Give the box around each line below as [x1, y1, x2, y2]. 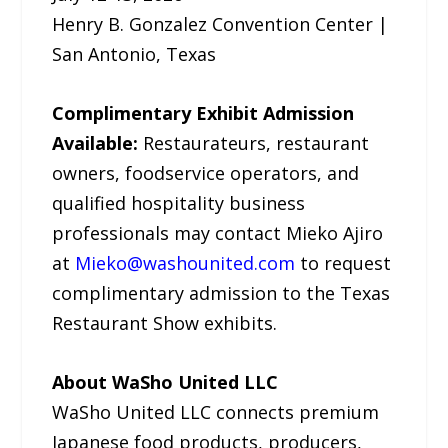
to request [295, 251, 392, 276]
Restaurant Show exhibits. [52, 311, 278, 336]
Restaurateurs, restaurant [138, 131, 370, 156]
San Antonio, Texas [52, 42, 217, 67]
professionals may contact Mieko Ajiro [52, 221, 384, 246]
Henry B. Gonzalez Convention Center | [52, 12, 389, 37]
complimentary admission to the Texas [52, 281, 391, 306]
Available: [52, 131, 139, 156]
